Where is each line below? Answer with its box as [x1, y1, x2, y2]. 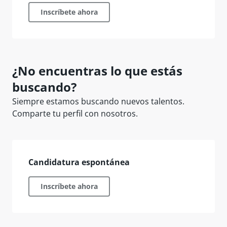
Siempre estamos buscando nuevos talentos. [12, 96, 184, 107]
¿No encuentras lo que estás [12, 62, 182, 79]
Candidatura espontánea [28, 157, 130, 168]
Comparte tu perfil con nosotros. [12, 108, 138, 119]
